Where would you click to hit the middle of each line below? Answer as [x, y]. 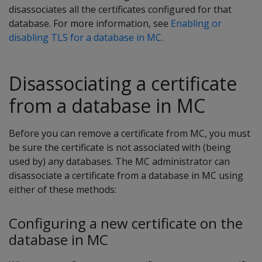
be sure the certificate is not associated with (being [120, 147]
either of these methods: [63, 189]
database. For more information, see [90, 23]
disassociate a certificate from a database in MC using [126, 175]
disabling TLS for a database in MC [85, 37]
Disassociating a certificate [123, 83]
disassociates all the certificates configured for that [120, 9]
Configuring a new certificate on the [126, 223]
